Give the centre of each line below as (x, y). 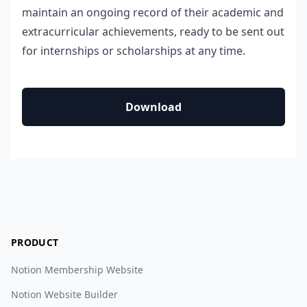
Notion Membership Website (77, 269)
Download (153, 107)
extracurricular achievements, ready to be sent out (153, 31)
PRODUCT (35, 242)
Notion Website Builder (64, 294)
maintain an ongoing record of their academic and (153, 12)
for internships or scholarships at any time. (134, 50)
